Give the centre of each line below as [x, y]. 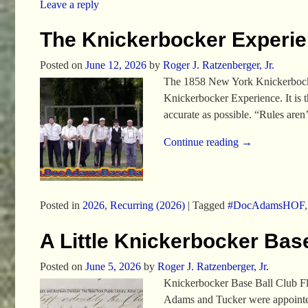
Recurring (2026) [147, 206]
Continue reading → [208, 142]
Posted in [59, 206]
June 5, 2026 [113, 266]
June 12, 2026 [115, 65]
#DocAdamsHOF [266, 206]
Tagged [208, 206]
